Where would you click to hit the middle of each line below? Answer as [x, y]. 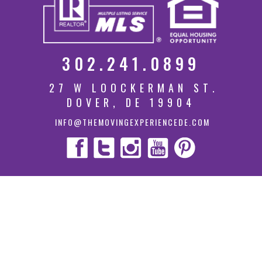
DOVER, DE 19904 [131, 102]
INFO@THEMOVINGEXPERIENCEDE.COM [132, 122]
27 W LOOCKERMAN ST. [134, 87]
